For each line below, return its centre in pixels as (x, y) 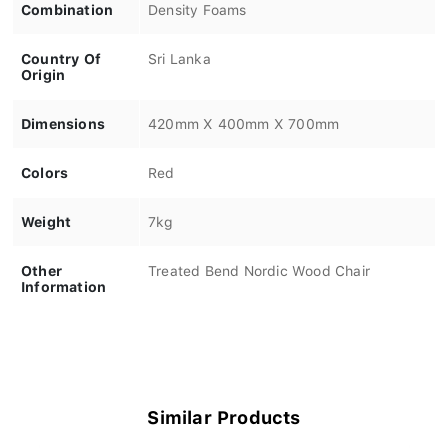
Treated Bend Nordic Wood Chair (259, 266)
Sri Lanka (179, 54)
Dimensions (63, 119)
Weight (46, 217)
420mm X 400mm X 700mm (244, 119)
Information (64, 282)
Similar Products (224, 413)
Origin (43, 70)
